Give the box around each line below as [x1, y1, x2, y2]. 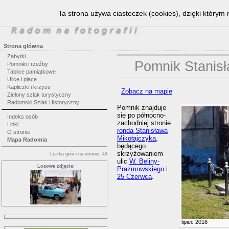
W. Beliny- [129, 157, 159, 166]
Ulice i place [7, 76, 37, 82]
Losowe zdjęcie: [37, 163, 75, 169]
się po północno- [117, 111, 166, 120]
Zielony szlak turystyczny [7, 91, 71, 98]
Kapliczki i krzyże [7, 84, 51, 90]
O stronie [7, 128, 30, 135]
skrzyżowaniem [117, 150, 163, 158]
